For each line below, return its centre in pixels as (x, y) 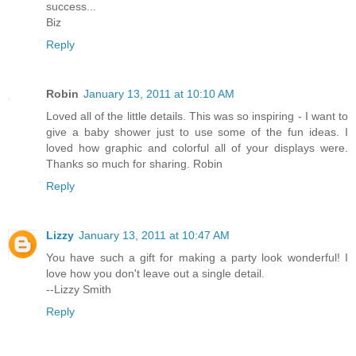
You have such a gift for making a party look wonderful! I (197, 258)
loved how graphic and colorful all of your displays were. (197, 148)
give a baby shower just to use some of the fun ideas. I (197, 132)
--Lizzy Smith (79, 290)
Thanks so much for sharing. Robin (134, 164)
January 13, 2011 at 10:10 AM (159, 94)
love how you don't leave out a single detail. (155, 274)
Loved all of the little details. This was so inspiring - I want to (197, 116)
